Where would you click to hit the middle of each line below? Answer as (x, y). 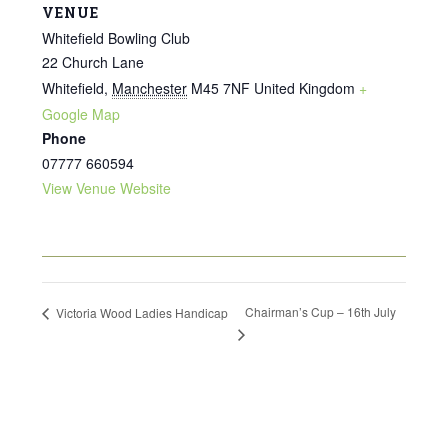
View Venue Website (106, 187)
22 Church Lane (93, 61)
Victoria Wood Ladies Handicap (140, 312)
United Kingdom (304, 87)
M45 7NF (220, 87)
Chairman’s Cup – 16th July (321, 312)
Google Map (81, 113)
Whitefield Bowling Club (116, 37)
